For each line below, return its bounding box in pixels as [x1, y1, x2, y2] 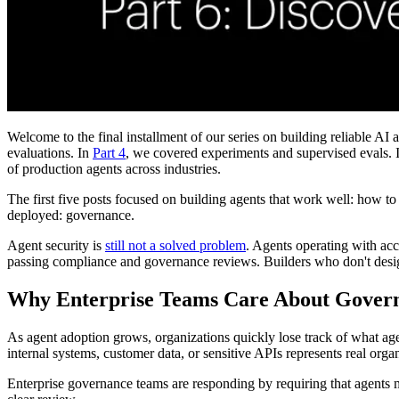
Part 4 [93, 145, 126, 161]
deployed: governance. [7, 208, 134, 224]
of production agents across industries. [7, 161, 221, 177]
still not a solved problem [105, 238, 246, 254]
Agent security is [7, 238, 105, 254]
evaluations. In [7, 145, 93, 161]
